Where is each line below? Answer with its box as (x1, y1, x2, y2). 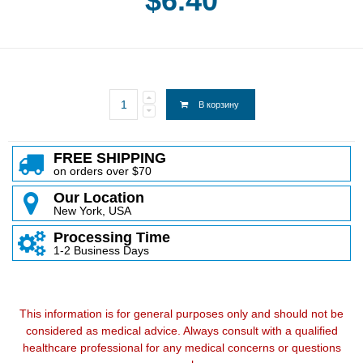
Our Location (53, 189, 144, 206)
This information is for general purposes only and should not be (19, 306, 344, 320)
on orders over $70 (53, 164, 152, 177)
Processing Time (53, 228, 170, 246)
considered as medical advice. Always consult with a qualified (25, 323, 338, 337)
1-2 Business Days (53, 243, 149, 257)
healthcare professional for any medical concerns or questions (22, 340, 341, 354)
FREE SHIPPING (53, 149, 166, 166)
